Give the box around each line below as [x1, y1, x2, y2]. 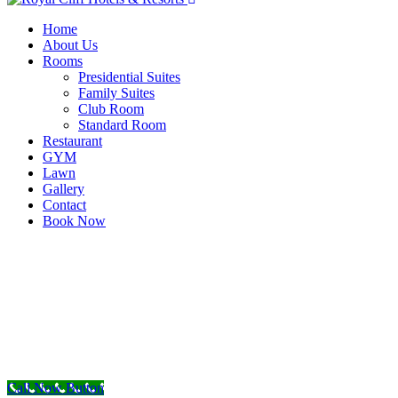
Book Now [43, 213, 106, 229]
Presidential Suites [78, 69, 180, 85]
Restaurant [43, 133, 102, 149]
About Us [43, 37, 98, 53]
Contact [43, 197, 86, 213]
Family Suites [78, 85, 155, 101]
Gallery [43, 181, 84, 197]
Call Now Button [7, 380, 104, 396]
